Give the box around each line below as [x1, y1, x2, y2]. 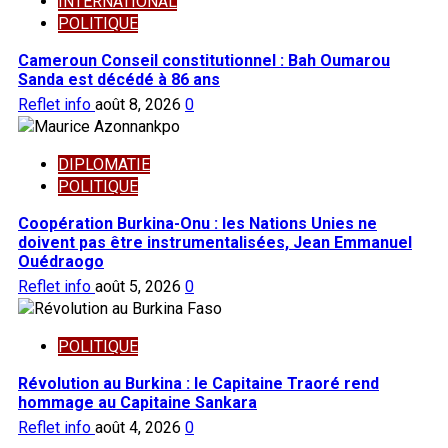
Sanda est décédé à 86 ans [18, 69, 220, 89]
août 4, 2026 [95, 417, 185, 437]
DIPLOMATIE [58, 154, 150, 174]
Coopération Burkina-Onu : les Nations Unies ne [18, 213, 377, 233]
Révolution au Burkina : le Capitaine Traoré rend [18, 373, 379, 393]
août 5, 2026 [95, 276, 185, 296]
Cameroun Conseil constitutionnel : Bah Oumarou [18, 50, 390, 70]
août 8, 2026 [95, 94, 185, 114]
